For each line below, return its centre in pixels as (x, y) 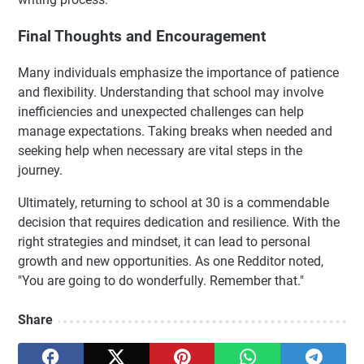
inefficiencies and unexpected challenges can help (161, 111)
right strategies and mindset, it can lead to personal (164, 241)
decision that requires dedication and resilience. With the (179, 222)
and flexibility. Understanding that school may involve (171, 92)
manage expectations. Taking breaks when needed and (175, 131)
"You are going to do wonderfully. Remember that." (161, 280)
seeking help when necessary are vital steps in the (160, 150)
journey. (40, 170)
